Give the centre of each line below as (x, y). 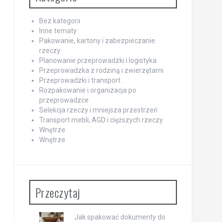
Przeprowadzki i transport (80, 81)
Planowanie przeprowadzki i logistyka (98, 61)
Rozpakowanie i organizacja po (87, 90)
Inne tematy (58, 31)
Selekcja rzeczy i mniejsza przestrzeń (98, 110)
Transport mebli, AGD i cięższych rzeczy (101, 120)
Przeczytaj (57, 193)
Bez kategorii (59, 21)
